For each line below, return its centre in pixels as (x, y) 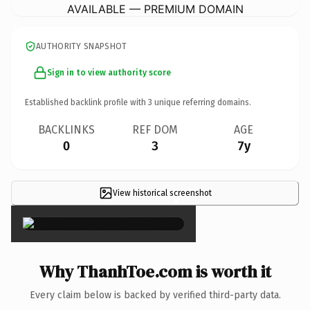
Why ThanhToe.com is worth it (155, 271)
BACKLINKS (66, 129)
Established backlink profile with (86, 102)
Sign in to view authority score (109, 72)
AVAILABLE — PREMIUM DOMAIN (155, 9)
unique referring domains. (202, 102)
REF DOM (155, 129)
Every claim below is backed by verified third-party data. (155, 295)
